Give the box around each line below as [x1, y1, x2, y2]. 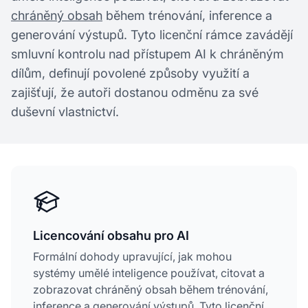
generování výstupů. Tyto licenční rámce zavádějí [11, 27, 293, 42]
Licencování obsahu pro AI [33, 228, 189, 243]
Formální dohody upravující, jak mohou [33, 250, 232, 263]
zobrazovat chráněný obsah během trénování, [33, 283, 268, 296]
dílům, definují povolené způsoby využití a [11, 66, 250, 80]
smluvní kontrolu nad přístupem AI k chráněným [11, 47, 284, 61]
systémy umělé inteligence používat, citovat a [33, 266, 265, 280]
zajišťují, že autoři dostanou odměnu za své [11, 85, 258, 100]
